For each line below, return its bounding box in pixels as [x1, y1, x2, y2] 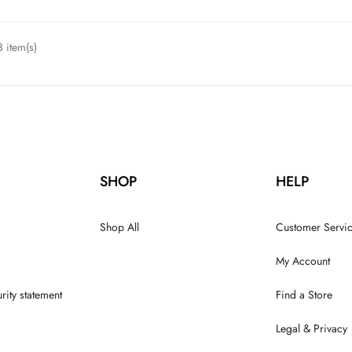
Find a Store [276, 286, 332, 302]
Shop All [100, 218, 139, 235]
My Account [276, 252, 330, 269]
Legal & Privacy [276, 320, 347, 336]
